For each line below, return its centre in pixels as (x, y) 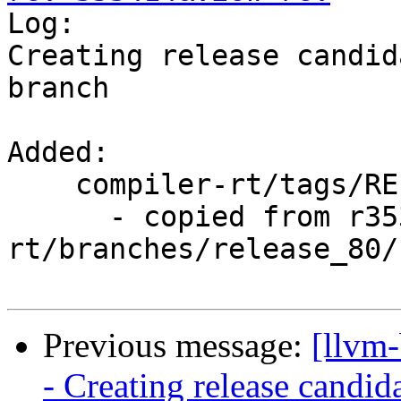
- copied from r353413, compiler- (58, 217)
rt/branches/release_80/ (203, 249)
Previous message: (177, 346)
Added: (58, 153)
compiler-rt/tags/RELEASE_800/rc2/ (41, 185)
